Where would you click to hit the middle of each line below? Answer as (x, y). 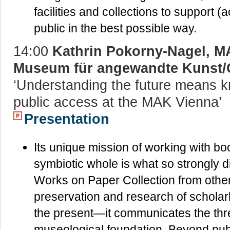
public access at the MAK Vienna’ (118, 102)
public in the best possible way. (115, 28)
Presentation (67, 119)
